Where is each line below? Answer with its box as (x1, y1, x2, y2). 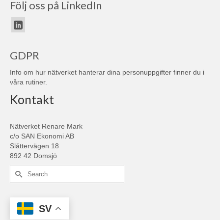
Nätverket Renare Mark (10, 122, 82, 131)
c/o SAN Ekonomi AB (10, 132, 74, 140)
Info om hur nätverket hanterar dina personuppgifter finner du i (10, 68, 204, 77)
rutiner (26, 78, 45, 86)
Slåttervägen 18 (10, 142, 59, 150)
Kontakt (10, 92, 54, 107)
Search (9, 166, 32, 174)
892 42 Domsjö (10, 152, 57, 160)
